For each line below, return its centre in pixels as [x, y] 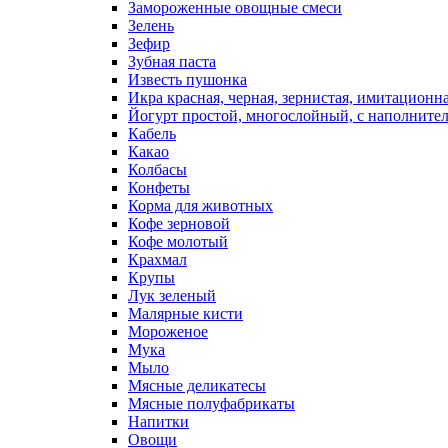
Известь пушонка [187, 79]
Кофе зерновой [179, 223]
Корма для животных [200, 205]
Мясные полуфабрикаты [211, 403]
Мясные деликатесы [197, 385]
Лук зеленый [172, 295]
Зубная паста [172, 61]
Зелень [151, 25]
